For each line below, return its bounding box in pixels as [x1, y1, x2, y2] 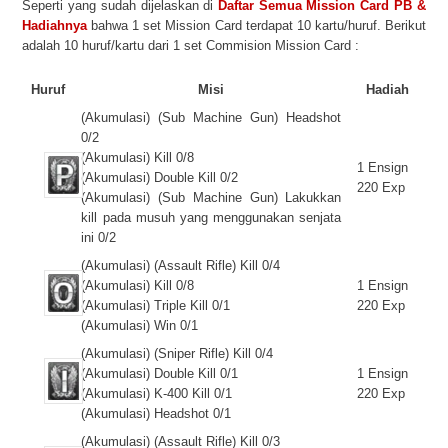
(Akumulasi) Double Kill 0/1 [81, 366, 239, 381]
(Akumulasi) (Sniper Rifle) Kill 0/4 [81, 346, 274, 361]
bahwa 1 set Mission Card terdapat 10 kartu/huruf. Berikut [87, 18, 426, 33]
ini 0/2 [81, 230, 117, 245]
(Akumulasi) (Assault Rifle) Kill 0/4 [81, 258, 281, 273]
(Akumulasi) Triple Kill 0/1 [81, 298, 231, 313]
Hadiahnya [22, 18, 88, 33]
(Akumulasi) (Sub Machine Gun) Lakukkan [81, 190, 342, 205]
